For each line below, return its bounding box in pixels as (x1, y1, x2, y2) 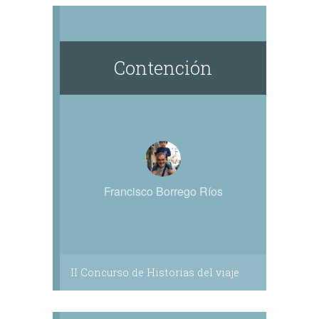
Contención (114, 56, 212, 80)
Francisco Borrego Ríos (103, 183, 223, 199)
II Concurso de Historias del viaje (70, 266, 239, 279)
